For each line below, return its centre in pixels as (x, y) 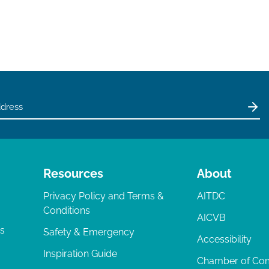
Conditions (67, 210)
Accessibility (224, 239)
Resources (73, 174)
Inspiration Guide (80, 254)
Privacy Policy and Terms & (104, 196)
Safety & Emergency (89, 232)
